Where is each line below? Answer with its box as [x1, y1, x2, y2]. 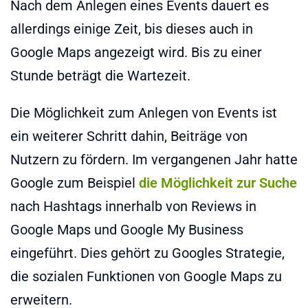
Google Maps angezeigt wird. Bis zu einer [10, 43, 262, 60]
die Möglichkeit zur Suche [139, 174, 297, 191]
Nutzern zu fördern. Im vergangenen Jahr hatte [10, 151, 298, 168]
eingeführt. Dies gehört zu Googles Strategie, [10, 244, 285, 261]
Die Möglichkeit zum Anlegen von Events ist [10, 104, 277, 121]
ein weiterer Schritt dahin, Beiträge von [10, 127, 247, 144]
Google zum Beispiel [10, 174, 139, 191]
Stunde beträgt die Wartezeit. [10, 67, 190, 84]
